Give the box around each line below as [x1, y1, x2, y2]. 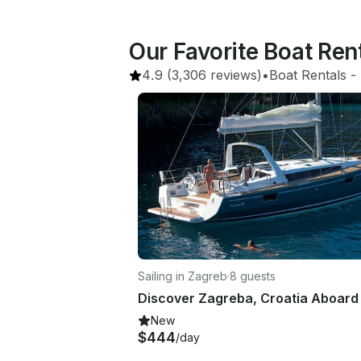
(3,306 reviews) [163, 67, 262, 83]
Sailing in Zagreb [138, 268, 227, 283]
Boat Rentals [269, 67, 346, 83]
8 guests [230, 268, 276, 283]
